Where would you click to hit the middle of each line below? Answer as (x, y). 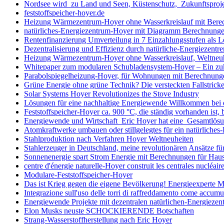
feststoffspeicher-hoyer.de (64, 12)
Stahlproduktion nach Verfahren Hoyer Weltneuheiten (109, 138)
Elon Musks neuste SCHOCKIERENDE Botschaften (109, 210)
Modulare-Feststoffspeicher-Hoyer (78, 174)
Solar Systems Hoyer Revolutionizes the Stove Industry (111, 93)
